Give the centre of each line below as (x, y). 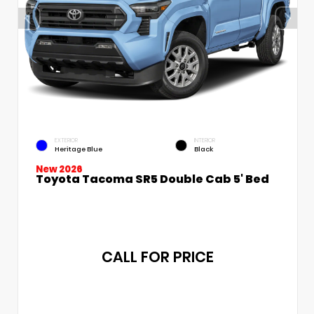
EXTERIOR (66, 140)
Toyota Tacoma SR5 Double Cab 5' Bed (152, 179)
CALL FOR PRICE (158, 257)
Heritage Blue (78, 149)
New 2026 (59, 169)
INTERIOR (205, 140)
